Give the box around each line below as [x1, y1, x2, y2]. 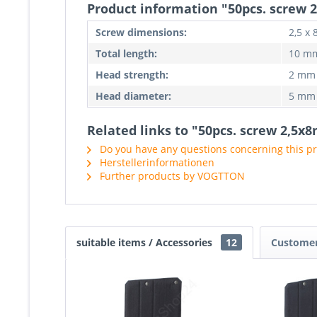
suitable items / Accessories [76, 236, 215, 249]
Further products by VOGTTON [97, 169, 245, 183]
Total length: [96, 47, 157, 60]
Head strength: [96, 68, 168, 81]
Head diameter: [96, 89, 171, 103]
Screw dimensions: [96, 25, 187, 39]
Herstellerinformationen [97, 156, 214, 169]
